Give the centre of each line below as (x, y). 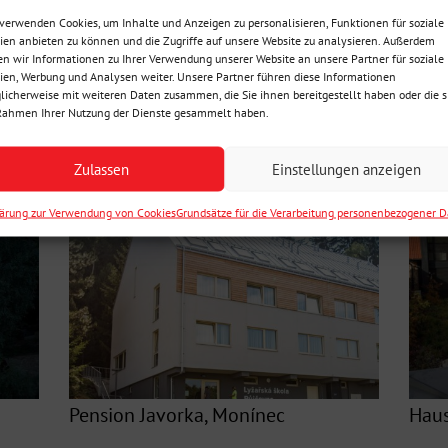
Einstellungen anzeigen (347, 168)
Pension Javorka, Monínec (177, 415)
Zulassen (101, 168)
